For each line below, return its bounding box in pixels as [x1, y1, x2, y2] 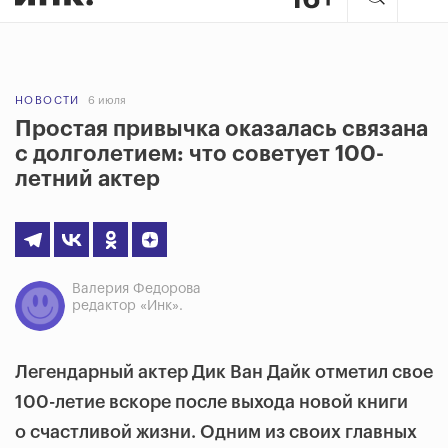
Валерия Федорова [72, 282, 201, 296]
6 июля [87, 95, 126, 106]
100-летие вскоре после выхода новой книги [15, 393, 408, 411]
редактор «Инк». [72, 299, 183, 313]
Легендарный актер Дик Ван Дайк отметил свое [15, 363, 433, 381]
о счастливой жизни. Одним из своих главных [15, 423, 417, 441]
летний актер [15, 168, 160, 190]
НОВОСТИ [15, 95, 80, 106]
